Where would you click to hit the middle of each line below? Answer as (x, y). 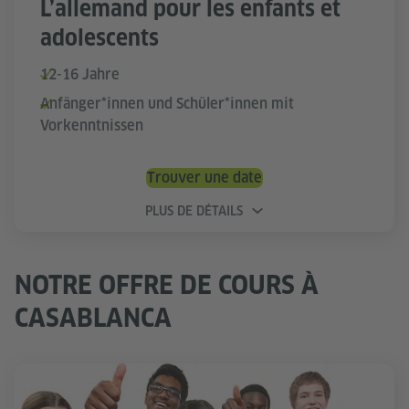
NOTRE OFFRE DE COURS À (167, 285)
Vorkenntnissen (92, 126)
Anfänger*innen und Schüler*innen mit (167, 104)
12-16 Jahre (80, 75)
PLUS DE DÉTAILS (194, 210)
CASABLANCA (93, 318)
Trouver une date (204, 177)
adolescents (100, 38)
